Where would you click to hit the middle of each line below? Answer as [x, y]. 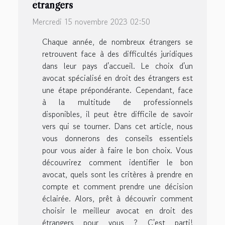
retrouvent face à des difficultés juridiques [118, 53]
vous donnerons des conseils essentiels [118, 138]
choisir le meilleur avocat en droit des [118, 210]
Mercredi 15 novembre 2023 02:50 [91, 21]
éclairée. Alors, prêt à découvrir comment [118, 198]
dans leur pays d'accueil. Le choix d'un [118, 66]
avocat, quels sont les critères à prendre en [118, 174]
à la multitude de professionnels [118, 102]
